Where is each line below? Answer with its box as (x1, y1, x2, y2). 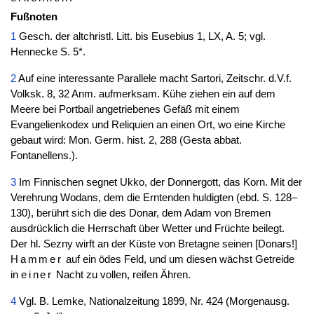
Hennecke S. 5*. (10, 46, 86, 58)
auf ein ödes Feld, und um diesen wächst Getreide (63, 254, 295, 266)
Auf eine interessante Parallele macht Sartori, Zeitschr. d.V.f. (15, 73, 292, 85)
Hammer (10, 254, 64, 266)
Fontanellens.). (10, 150, 78, 162)
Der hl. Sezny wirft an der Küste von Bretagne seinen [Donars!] (10, 238, 297, 250)
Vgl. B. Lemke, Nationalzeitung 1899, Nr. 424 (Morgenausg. (15, 296, 289, 308)
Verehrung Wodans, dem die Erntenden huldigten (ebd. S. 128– (10, 192, 297, 204)
